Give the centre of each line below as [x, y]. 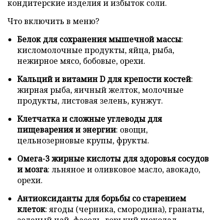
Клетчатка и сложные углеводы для [90, 119]
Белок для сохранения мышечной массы [99, 39]
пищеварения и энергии [67, 129]
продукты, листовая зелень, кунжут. [90, 100]
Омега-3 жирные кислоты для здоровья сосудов [113, 158]
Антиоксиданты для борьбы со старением [102, 198]
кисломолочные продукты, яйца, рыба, [96, 50]
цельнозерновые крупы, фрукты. [83, 140]
